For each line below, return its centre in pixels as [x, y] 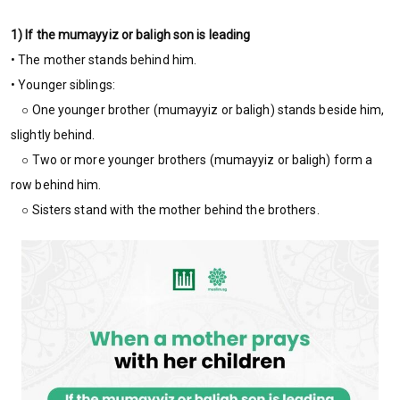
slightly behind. [53, 134]
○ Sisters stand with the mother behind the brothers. [165, 209]
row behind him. [56, 184]
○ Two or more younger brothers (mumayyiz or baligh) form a [192, 159]
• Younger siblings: [63, 84]
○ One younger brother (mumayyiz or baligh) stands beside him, [198, 109]
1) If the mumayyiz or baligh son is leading [131, 34]
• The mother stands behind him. [104, 59]
